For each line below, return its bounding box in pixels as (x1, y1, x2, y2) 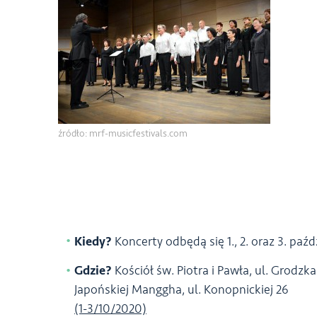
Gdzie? (74, 263, 112, 279)
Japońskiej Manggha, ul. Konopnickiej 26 (74, 282, 289, 298)
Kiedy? (74, 234, 112, 249)
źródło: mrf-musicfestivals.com (58, 127, 188, 139)
